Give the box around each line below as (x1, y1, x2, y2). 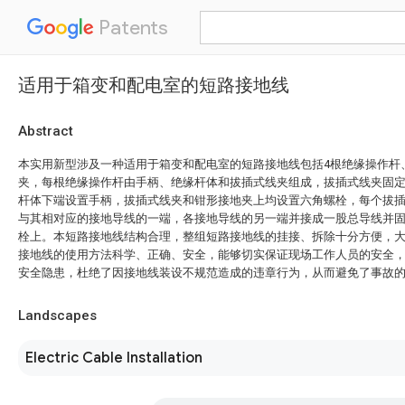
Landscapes (18, 307, 97, 324)
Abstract (18, 123, 73, 139)
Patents (94, 15, 168, 40)
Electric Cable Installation (25, 349, 202, 367)
